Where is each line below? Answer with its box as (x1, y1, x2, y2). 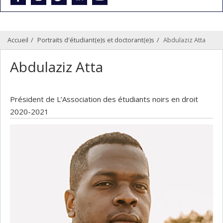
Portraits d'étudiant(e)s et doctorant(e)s (37, 35, 154, 44)
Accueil (7, 35, 28, 44)
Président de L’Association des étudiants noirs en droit (10, 94, 198, 104)
